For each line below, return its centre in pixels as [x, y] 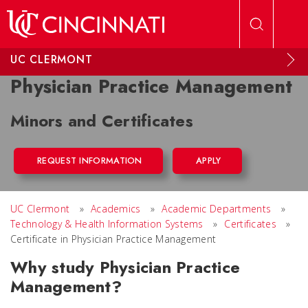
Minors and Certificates [102, 121]
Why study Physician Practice [125, 267]
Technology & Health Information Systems [107, 224]
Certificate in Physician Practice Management [113, 239]
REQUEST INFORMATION [90, 161]
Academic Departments [217, 209]
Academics [115, 209]
